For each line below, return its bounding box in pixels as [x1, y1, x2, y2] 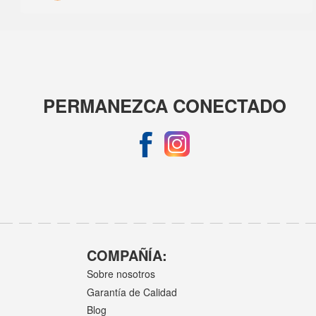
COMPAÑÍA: [87, 244, 168, 265]
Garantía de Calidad [87, 284, 178, 299]
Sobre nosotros [87, 267, 156, 281]
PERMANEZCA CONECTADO [43, 92, 287, 119]
